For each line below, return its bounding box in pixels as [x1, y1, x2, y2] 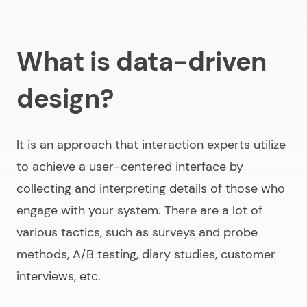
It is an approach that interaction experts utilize [16, 136, 286, 153]
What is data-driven [16, 45, 267, 79]
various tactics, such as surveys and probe [16, 224, 258, 241]
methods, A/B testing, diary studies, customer [16, 246, 275, 263]
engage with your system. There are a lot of [16, 202, 262, 219]
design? [16, 82, 114, 116]
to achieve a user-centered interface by [16, 158, 243, 175]
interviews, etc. [16, 268, 101, 285]
